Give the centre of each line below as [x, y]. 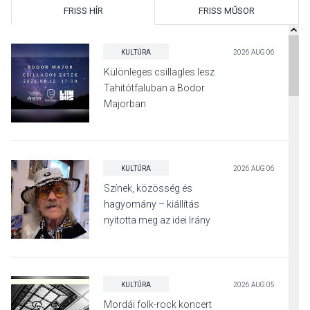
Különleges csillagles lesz [159, 72]
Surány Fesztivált [141, 236]
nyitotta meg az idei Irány [157, 220]
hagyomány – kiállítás [152, 204]
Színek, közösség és [148, 189]
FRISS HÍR [83, 11]
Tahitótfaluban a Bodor [155, 88]
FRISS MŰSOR [227, 11]
